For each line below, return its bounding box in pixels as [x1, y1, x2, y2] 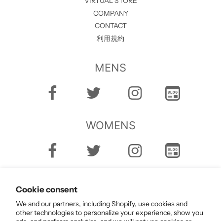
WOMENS [85, 118, 136, 132]
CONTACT [94, 21, 127, 30]
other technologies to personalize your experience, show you [16, 208, 203, 217]
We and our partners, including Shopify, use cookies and [16, 199, 187, 208]
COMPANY [93, 8, 128, 18]
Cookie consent [16, 184, 77, 194]
